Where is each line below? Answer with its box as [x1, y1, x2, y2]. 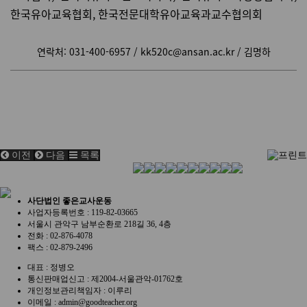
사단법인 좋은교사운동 [27, 195, 112, 206]
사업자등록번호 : [27, 207, 91, 217]
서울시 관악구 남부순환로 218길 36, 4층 [27, 219, 171, 229]
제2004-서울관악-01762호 [91, 273, 183, 284]
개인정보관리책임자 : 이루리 [27, 285, 132, 295]
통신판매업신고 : [27, 273, 91, 284]
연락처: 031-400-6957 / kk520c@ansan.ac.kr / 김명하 [36, 45, 271, 59]
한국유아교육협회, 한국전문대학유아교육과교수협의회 [10, 5, 262, 23]
